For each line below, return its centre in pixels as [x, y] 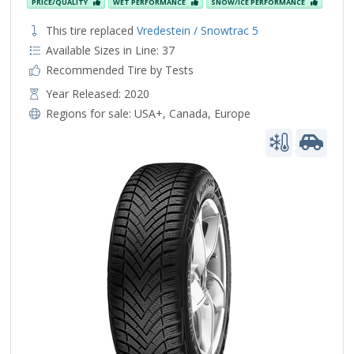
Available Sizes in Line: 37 [110, 50]
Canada [188, 113]
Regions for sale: [90, 113]
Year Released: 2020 [97, 93]
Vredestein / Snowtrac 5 [197, 30]
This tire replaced [91, 30]
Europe [232, 113]
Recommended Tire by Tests [119, 70]
